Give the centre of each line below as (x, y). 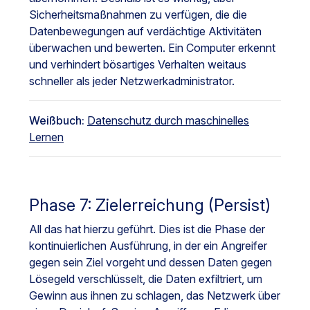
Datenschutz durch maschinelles (168, 121)
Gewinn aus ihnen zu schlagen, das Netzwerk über (155, 296)
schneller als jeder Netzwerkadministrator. (132, 81)
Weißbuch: (57, 121)
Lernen (46, 137)
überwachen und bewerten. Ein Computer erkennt (152, 48)
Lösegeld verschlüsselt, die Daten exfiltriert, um (146, 279)
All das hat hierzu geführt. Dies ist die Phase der (147, 229)
